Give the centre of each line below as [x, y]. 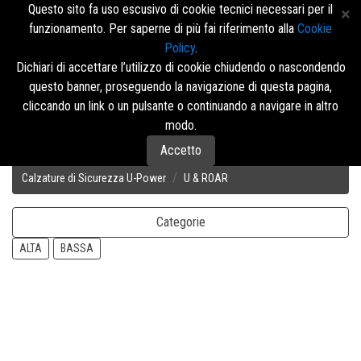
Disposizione [284, 152]
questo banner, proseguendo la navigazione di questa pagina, [180, 87]
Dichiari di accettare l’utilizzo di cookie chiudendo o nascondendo [180, 67]
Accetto [180, 150]
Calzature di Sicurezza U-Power [94, 178]
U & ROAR [206, 178]
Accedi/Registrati [285, 53]
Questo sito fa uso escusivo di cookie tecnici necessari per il [180, 9]
